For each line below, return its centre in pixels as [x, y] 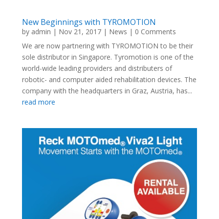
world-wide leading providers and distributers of [97, 68]
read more [38, 102]
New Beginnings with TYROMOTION [89, 22]
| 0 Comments [151, 31]
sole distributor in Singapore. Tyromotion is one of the [108, 57]
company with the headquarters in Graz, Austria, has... [107, 90]
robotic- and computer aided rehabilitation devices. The [109, 79]
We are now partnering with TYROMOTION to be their [107, 45]
